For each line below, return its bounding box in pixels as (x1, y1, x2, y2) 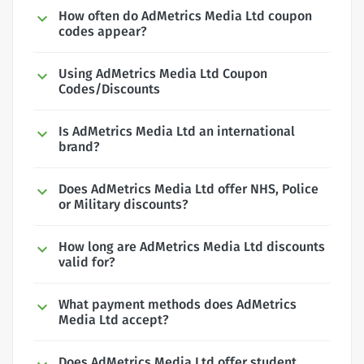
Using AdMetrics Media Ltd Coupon (58, 65, 267, 81)
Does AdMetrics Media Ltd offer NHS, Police (58, 180, 318, 197)
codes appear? (58, 23, 147, 39)
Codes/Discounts (58, 80, 160, 97)
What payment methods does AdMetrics (58, 296, 297, 312)
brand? (58, 138, 100, 154)
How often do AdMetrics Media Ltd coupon (58, 7, 312, 24)
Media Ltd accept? (58, 311, 169, 327)
